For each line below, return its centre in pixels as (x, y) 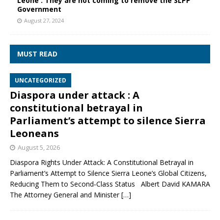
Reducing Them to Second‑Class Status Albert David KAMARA (110, 184)
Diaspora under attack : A (75, 95)
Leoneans (34, 134)
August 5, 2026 (39, 148)
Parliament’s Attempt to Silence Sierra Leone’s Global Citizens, (108, 173)
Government (39, 9)
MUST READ (37, 54)
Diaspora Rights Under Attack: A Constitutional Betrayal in (102, 163)
